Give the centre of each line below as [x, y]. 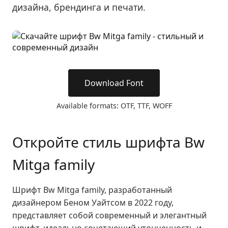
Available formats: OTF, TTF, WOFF [114, 106]
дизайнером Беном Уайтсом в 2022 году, [93, 203]
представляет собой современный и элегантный [109, 215]
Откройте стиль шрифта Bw [108, 142]
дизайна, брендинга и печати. [79, 7]
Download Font [114, 83]
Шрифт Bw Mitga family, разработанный [92, 190]
